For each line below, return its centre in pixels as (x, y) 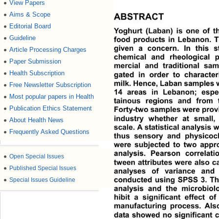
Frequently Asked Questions (49, 132)
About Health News (36, 120)
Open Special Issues (37, 156)
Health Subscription (37, 73)
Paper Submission (35, 61)
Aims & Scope (30, 14)
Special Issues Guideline (42, 180)
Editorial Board (30, 26)
